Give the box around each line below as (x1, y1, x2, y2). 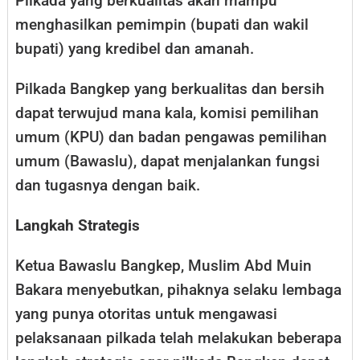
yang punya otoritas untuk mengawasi (15, 305, 277, 324)
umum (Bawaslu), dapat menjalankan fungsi (15, 152, 320, 171)
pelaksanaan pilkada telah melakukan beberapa (15, 329, 342, 348)
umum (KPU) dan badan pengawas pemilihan (15, 128, 327, 147)
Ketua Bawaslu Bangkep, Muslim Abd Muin (15, 256, 312, 276)
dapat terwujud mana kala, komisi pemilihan (15, 104, 319, 123)
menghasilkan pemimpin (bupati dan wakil (15, 15, 309, 35)
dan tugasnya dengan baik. (15, 176, 200, 195)
